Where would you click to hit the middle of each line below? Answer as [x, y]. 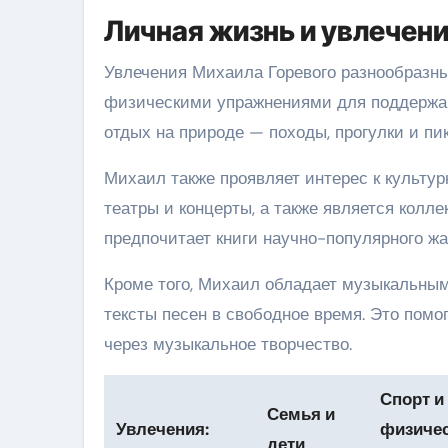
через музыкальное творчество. [228, 343]
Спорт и [412, 398]
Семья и [301, 413]
